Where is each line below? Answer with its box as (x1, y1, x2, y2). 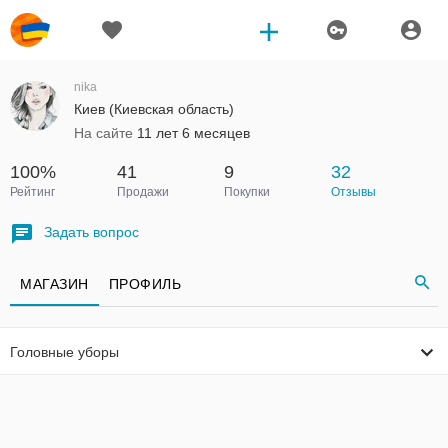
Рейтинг (10, 185, 55, 199)
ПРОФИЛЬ (108, 275, 181, 292)
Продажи (117, 185, 169, 199)
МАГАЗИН (20, 275, 89, 292)
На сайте (74, 125, 137, 141)
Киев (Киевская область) (74, 101, 234, 117)
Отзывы (331, 185, 376, 199)
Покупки (224, 185, 270, 199)
